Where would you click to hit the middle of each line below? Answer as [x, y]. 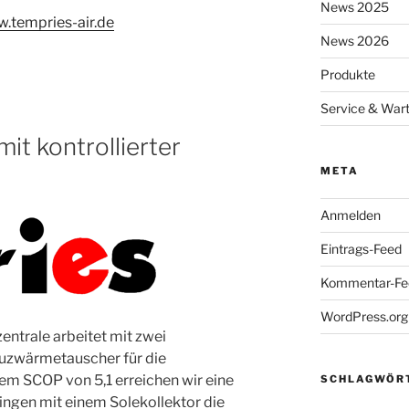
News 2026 [354, 40]
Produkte [347, 74]
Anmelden [350, 215]
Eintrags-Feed [361, 248]
